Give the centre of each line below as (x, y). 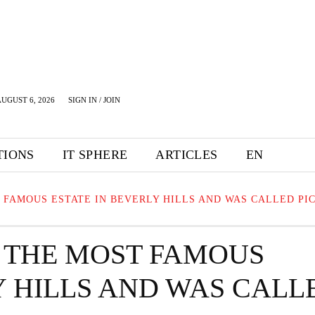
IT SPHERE (95, 155)
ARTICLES (187, 155)
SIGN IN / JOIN (94, 100)
